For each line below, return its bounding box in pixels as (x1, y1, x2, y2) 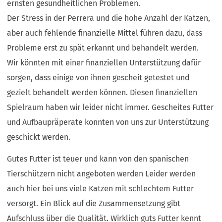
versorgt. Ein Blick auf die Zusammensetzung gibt (7, 199, 181, 208)
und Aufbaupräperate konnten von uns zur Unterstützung (7, 117, 209, 127)
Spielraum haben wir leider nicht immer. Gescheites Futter (7, 103, 214, 112)
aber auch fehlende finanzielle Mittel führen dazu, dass (7, 28, 203, 38)
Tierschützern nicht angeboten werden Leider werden (7, 169, 196, 178)
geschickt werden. (7, 132, 73, 142)
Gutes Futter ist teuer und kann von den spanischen (7, 154, 189, 164)
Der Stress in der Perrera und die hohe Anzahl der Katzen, (7, 13, 211, 23)
